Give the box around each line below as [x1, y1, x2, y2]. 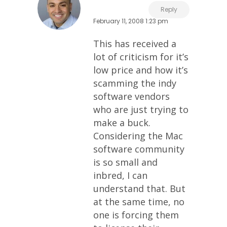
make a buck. [93, 117, 150, 129]
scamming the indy [93, 77, 176, 89]
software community [93, 143, 184, 155]
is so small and [93, 156, 158, 168]
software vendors [93, 90, 170, 102]
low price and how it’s [93, 64, 188, 76]
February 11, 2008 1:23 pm [93, 17, 168, 25]
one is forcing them [93, 209, 179, 221]
